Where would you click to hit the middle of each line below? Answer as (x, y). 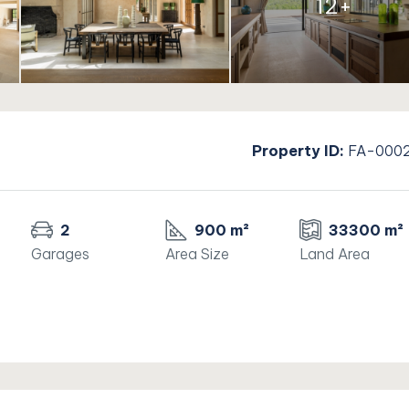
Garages (61, 254)
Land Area (334, 254)
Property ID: (298, 151)
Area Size (198, 254)
